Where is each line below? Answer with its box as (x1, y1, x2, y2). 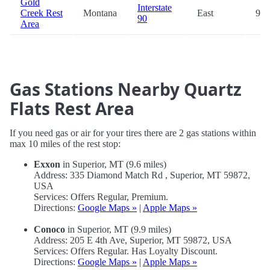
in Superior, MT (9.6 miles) (60, 159, 166, 170)
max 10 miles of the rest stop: (10, 139, 121, 149)
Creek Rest (20, 8, 63, 19)
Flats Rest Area (10, 97, 134, 121)
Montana (83, 8, 117, 19)
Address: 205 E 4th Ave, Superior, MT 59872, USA (34, 235, 232, 246)
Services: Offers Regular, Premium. (34, 192, 168, 202)
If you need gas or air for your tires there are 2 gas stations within (10, 128, 256, 139)
